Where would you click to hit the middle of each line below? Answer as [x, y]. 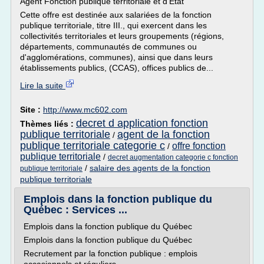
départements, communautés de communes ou [108, 47]
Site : [32, 110]
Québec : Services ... [75, 210]
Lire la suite [43, 85]
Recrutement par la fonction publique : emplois [110, 253]
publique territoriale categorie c [93, 146]
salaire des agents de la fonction [150, 168]
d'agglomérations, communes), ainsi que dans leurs [116, 57]
